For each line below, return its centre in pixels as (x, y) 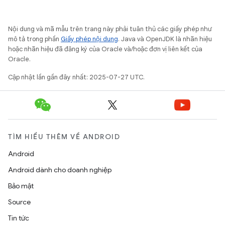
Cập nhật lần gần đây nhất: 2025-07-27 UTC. (76, 77)
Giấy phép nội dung (89, 39)
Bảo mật (21, 186)
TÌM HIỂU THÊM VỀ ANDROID (64, 137)
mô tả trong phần (34, 39)
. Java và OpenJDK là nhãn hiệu (165, 39)
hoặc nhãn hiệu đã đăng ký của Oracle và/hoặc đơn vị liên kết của (105, 49)
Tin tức (19, 218)
